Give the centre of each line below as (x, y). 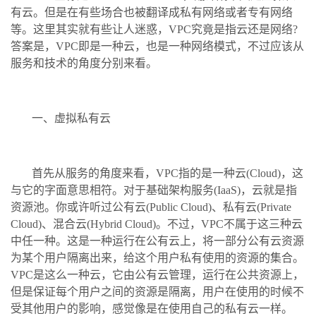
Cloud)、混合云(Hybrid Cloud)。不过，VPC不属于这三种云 (157, 224)
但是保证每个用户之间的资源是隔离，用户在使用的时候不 (157, 291)
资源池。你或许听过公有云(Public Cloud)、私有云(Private (151, 207)
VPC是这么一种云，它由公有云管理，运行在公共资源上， (157, 274)
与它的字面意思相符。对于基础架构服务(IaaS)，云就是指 (154, 190)
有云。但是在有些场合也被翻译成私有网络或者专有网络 (152, 12)
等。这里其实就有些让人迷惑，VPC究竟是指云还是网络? (154, 29)
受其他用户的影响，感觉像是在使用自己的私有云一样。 (152, 308)
